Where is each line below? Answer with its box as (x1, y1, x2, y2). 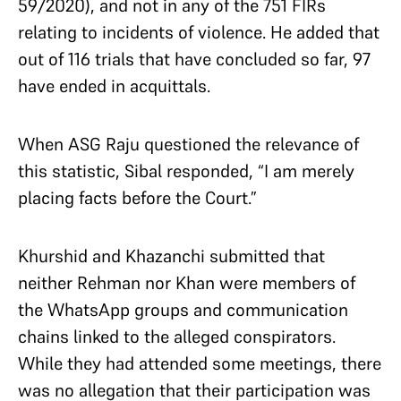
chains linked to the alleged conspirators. (18, 325, 336, 348)
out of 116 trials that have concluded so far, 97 (18, 47, 371, 71)
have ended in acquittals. (18, 74, 210, 98)
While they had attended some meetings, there (18, 352, 381, 375)
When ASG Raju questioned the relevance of (18, 132, 359, 156)
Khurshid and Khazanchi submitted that (18, 244, 325, 268)
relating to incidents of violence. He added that (18, 21, 380, 44)
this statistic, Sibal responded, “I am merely (18, 159, 354, 183)
